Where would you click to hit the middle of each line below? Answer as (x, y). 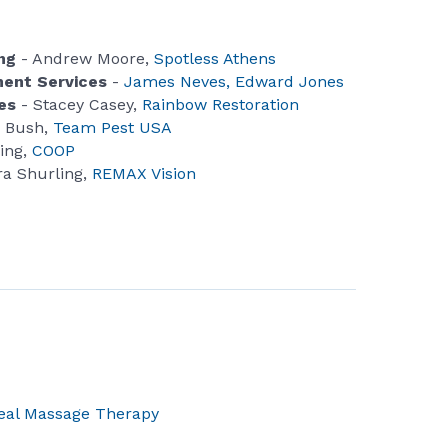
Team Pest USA (113, 127)
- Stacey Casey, (79, 104)
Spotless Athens (215, 58)
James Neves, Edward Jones (232, 81)
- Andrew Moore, (88, 58)
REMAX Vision (142, 173)
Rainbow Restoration (221, 104)
